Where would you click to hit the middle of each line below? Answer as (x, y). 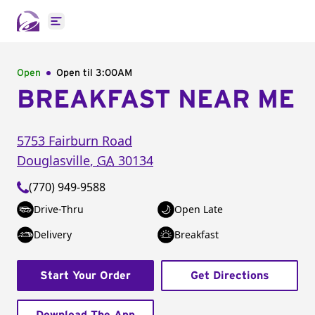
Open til (76, 73)
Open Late (199, 209)
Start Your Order (85, 276)
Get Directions (230, 276)
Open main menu (102, 28)
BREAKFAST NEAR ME (156, 100)
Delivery (53, 234)
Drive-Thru (59, 209)
